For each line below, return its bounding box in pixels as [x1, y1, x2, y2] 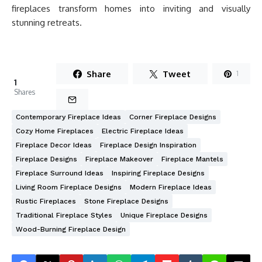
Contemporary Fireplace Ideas [16, 113, 121, 122]
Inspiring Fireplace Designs [112, 169, 205, 178]
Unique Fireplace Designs [120, 211, 208, 220]
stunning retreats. [12, 17, 82, 29]
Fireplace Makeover [85, 155, 153, 164]
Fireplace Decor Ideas [16, 141, 92, 150]
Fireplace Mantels [161, 155, 223, 164]
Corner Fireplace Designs [129, 113, 216, 122]
